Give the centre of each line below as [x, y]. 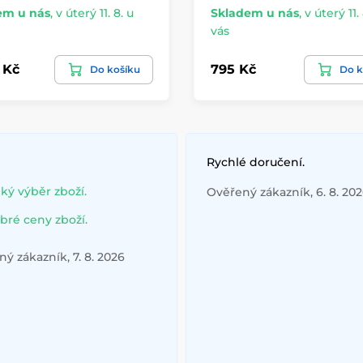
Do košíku [115, 69]
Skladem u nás [255, 13]
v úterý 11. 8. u [94, 13]
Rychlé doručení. [256, 162]
